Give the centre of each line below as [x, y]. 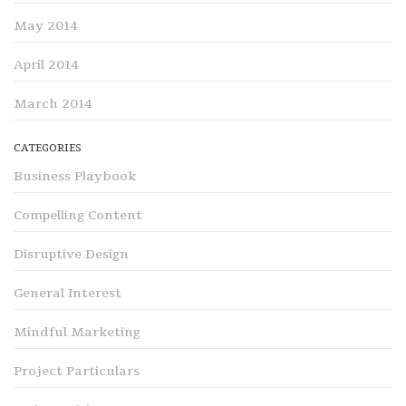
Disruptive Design [71, 255]
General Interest [68, 294]
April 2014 [46, 65]
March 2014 [53, 104]
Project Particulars [77, 372]
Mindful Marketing [77, 333]
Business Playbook [75, 177]
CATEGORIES [48, 149]
